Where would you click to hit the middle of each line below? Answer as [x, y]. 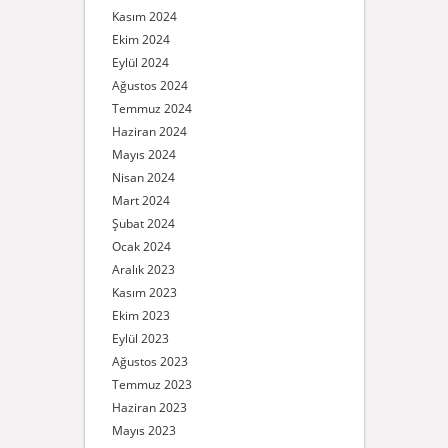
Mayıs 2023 [143, 430]
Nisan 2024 [143, 177]
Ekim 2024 [140, 39]
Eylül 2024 [140, 62]
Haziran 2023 [149, 407]
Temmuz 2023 [151, 384]
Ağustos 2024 [149, 85]
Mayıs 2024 [143, 154]
